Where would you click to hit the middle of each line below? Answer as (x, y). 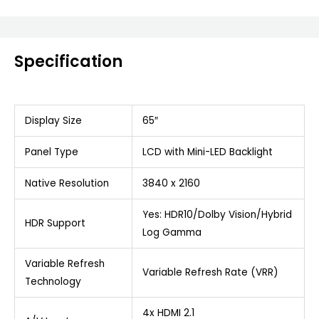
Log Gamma (172, 232)
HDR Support (55, 223)
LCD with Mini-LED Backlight (207, 152)
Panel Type (51, 152)
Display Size (53, 120)
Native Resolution (67, 183)
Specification (68, 62)
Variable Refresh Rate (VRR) (210, 272)
